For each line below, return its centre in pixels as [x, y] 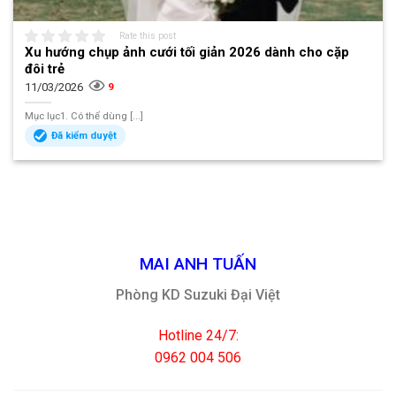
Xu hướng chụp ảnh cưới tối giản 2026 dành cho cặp [187, 52]
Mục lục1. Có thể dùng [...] [84, 116]
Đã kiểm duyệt [84, 135]
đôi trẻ [45, 69]
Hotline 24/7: [198, 335]
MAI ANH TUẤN [198, 264]
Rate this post [148, 35]
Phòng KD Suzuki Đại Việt [198, 294]
